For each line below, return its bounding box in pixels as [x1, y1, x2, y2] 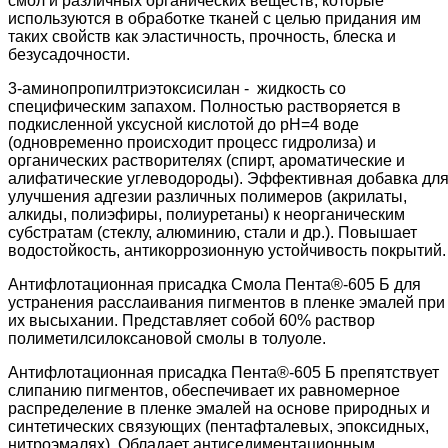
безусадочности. [8, 45, 130, 63]
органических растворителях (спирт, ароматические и [8, 151, 405, 169]
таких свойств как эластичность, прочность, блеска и [8, 27, 396, 45]
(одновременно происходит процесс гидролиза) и [8, 133, 376, 151]
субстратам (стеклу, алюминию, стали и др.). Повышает [8, 223, 417, 241]
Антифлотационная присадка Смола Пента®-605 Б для [8, 275, 421, 293]
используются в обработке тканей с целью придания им [8, 9, 421, 27]
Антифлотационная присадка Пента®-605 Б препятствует [8, 363, 439, 381]
